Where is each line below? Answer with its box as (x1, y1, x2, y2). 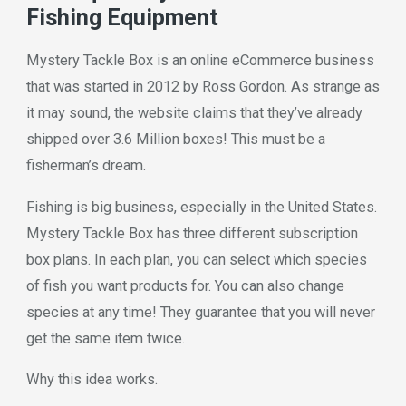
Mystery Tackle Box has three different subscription (25, 224, 358, 242)
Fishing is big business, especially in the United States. (25, 198, 377, 216)
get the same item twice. (25, 329, 185, 347)
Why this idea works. (25, 371, 158, 389)
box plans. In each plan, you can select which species (25, 250, 367, 268)
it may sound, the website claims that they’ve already (25, 104, 362, 122)
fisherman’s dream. (25, 157, 146, 175)
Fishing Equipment (25, 4, 218, 31)
